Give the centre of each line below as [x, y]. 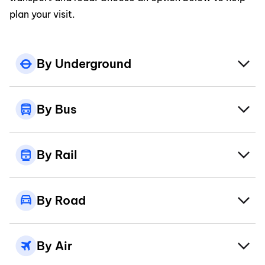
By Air [54, 246]
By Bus [57, 109]
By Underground [84, 64]
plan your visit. [42, 14]
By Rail [57, 155]
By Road [61, 200]
